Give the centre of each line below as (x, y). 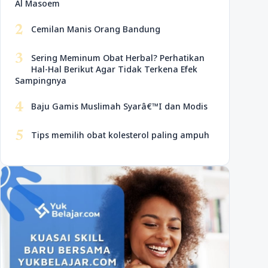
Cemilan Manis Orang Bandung (96, 29)
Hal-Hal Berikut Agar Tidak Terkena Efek (114, 69)
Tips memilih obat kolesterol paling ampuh (120, 135)
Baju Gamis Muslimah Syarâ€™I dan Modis (119, 106)
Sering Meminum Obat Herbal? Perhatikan (118, 58)
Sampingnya (41, 80)
